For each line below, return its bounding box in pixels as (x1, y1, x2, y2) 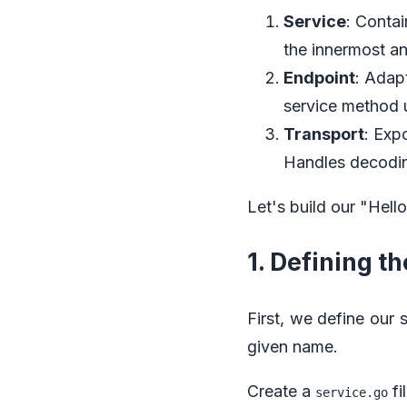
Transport (283, 124, 364, 144)
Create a (247, 381, 315, 401)
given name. (247, 336, 338, 356)
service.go (315, 384, 388, 400)
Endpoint (283, 67, 355, 87)
